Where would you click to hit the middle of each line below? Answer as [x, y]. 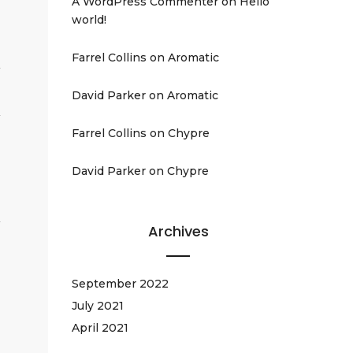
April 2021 [100, 328]
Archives [178, 231]
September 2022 [120, 284]
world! [89, 20]
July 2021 [98, 306]
